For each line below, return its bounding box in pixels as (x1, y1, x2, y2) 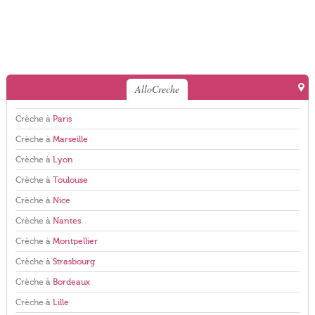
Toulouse (52, 175, 88, 185)
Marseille (52, 134, 88, 144)
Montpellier (52, 236, 98, 246)
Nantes (52, 216, 81, 226)
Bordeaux (52, 277, 90, 287)
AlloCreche (135, 82, 180, 96)
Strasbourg (52, 257, 95, 266)
